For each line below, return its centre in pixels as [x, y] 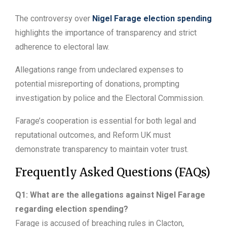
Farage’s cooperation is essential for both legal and [106, 121]
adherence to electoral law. [62, 47]
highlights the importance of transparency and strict [106, 32]
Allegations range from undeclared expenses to [99, 69]
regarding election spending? [72, 209]
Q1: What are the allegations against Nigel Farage [110, 195]
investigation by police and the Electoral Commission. [110, 98]
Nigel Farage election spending [152, 18]
